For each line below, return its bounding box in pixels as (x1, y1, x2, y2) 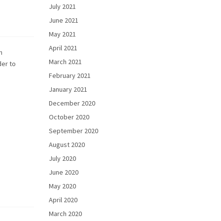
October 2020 (48, 112, 89, 121)
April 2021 (48, 43, 77, 52)
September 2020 (48, 126, 98, 135)
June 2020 (48, 168, 78, 177)
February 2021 (48, 71, 91, 80)
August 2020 (48, 140, 85, 149)
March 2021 (48, 57, 82, 66)
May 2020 (48, 182, 76, 190)
